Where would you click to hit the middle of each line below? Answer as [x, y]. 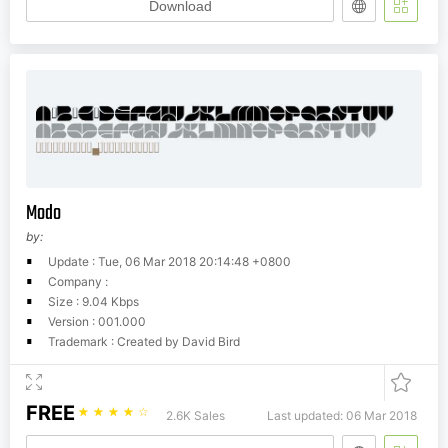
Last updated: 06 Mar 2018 [342, 416]
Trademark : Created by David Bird [144, 342]
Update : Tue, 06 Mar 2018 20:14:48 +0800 [169, 262]
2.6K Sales [195, 416]
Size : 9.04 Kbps [93, 302]
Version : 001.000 [97, 322]
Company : [78, 282]
